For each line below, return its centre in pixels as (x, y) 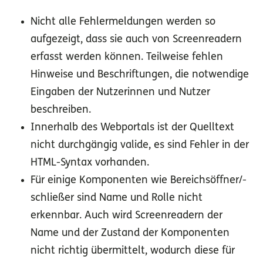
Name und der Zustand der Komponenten (130, 234)
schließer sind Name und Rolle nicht (117, 198)
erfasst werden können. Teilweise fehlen (127, 58)
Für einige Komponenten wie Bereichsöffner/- (139, 181)
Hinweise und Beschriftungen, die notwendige (140, 75)
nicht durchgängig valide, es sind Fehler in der (140, 146)
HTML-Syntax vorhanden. (90, 163)
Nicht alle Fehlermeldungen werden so (123, 22)
